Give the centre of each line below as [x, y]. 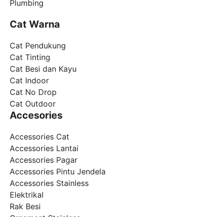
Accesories [36, 115]
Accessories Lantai [44, 148]
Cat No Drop [33, 92]
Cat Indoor [29, 80]
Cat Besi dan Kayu [43, 69]
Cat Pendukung [38, 46]
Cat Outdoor [33, 104]
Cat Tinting [30, 57]
